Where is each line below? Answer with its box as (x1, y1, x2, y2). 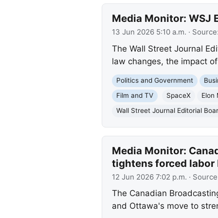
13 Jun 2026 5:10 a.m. (111, 28, 186, 37)
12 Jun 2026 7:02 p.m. (111, 172, 187, 182)
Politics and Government (116, 76, 193, 85)
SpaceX (166, 91, 191, 100)
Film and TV (116, 91, 153, 100)
